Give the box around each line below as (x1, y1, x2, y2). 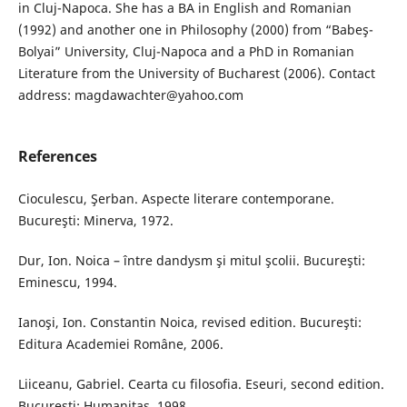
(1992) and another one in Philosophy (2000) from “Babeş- (17, 21, 373, 39)
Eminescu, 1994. (17, 273, 117, 292)
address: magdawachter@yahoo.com (17, 86, 243, 104)
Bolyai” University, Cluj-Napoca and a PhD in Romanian (17, 43, 354, 61)
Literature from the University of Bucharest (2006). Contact (17, 65, 375, 83)
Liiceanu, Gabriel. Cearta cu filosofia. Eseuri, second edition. (17, 375, 384, 393)
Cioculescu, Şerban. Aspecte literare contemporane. (17, 190, 334, 208)
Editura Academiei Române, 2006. (17, 335, 223, 353)
